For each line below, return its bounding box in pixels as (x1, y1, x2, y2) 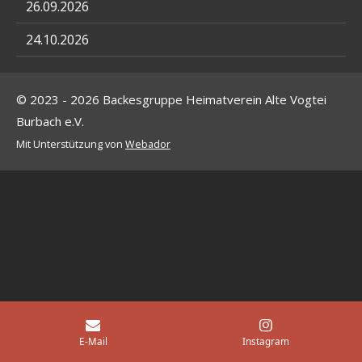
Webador (125, 137, 170, 151)
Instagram (242, 334, 289, 347)
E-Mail (78, 334, 107, 347)
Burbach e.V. (16, 113, 84, 129)
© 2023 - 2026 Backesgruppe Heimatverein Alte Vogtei (16, 91, 326, 107)
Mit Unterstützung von (16, 137, 125, 151)
